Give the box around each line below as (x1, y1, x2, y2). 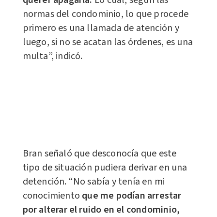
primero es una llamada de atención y (22, 21, 179, 35)
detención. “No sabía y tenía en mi (22, 175, 165, 189)
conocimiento (22, 189, 82, 203)
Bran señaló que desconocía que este (22, 147, 177, 161)
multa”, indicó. (22, 49, 83, 63)
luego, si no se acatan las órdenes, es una (22, 35, 193, 49)
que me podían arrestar (82, 189, 182, 203)
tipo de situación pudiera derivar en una (22, 161, 187, 175)
